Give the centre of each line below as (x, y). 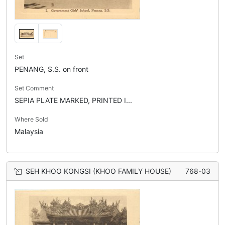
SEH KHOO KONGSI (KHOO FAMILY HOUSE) (98, 171)
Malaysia (29, 132)
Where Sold (31, 120)
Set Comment (34, 88)
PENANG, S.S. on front (51, 69)
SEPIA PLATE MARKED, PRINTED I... (73, 100)
